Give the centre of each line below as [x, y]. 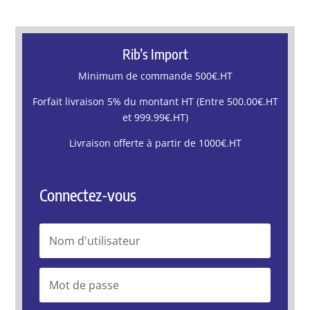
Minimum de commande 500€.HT [155, 75]
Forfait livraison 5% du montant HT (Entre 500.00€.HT [155, 101]
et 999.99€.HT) [155, 117]
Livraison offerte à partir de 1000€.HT [155, 143]
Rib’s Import [155, 53]
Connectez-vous [88, 194]
